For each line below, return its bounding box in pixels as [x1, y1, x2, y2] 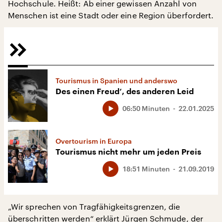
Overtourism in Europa [55, 137, 132, 146]
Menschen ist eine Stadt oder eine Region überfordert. [8, 10, 214, 20]
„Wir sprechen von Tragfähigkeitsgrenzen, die [8, 201, 180, 211]
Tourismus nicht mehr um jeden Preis [55, 148, 201, 157]
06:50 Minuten [122, 104, 170, 112]
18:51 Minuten [122, 165, 170, 173]
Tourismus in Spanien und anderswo [55, 76, 177, 85]
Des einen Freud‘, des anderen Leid [55, 87, 194, 96]
